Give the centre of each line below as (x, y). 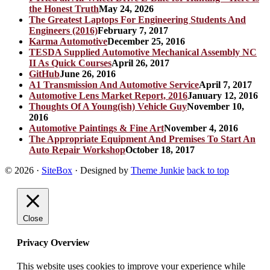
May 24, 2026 (126, 8)
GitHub (44, 74)
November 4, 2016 (201, 128)
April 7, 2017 (225, 84)
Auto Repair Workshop (77, 149)
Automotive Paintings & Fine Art (96, 128)
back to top (208, 170)
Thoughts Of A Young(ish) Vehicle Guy (108, 106)
